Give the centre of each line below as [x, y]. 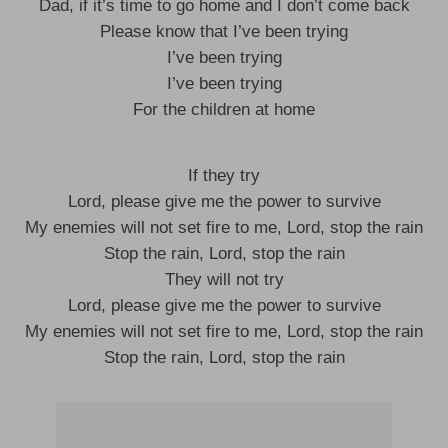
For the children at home [224, 109]
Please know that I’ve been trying [224, 31]
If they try [224, 175]
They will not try [224, 279]
